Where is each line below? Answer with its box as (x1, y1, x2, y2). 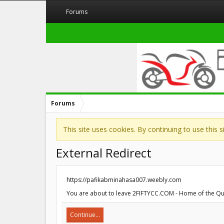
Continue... (70, 210, 100, 219)
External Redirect (56, 144, 151, 161)
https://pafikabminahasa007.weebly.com (66, 175, 181, 184)
